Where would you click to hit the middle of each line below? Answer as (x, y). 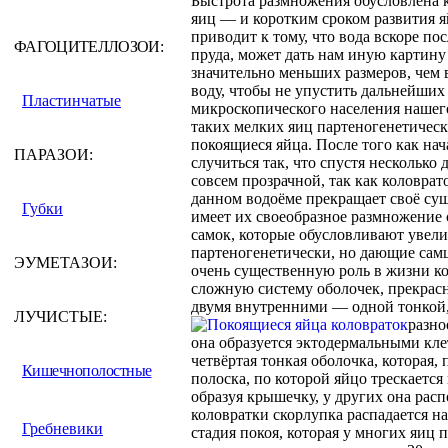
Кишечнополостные (87, 370)
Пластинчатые (71, 100)
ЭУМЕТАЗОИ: (65, 262)
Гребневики (62, 428)
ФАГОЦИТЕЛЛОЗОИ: (88, 46)
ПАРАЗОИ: (53, 154)
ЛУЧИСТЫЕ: (60, 316)
